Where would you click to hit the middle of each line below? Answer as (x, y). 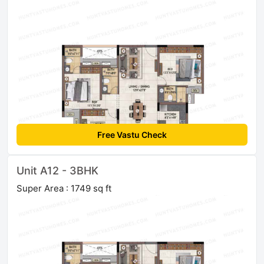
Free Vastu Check (132, 134)
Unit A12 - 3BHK (57, 170)
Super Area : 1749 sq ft (64, 188)
